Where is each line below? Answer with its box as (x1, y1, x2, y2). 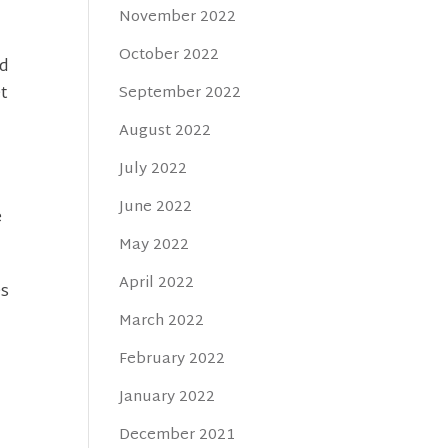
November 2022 (119, 4, 237, 31)
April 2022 (119, 270, 195, 297)
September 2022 (119, 80, 242, 107)
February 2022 (119, 346, 226, 373)
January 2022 (119, 384, 216, 411)
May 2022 (119, 232, 190, 259)
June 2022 (119, 194, 193, 221)
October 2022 (119, 42, 220, 69)
